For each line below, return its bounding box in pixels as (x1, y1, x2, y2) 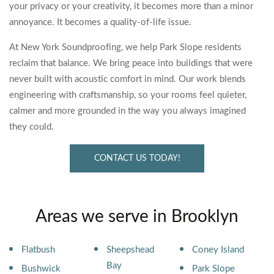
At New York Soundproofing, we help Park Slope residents (9, 43, 242, 52)
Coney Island (191, 245, 244, 254)
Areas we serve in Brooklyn (35, 208, 239, 225)
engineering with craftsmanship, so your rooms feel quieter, (9, 91, 246, 100)
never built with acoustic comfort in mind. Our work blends (9, 75, 246, 84)
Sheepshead (106, 245, 155, 254)
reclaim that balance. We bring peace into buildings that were (9, 59, 253, 68)
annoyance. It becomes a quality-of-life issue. (9, 18, 191, 27)
